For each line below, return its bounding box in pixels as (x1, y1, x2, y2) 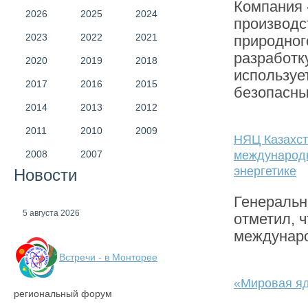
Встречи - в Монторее (59, 252, 157, 263)
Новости (14, 166, 77, 184)
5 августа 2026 (23, 208, 80, 218)
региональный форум (14, 288, 112, 299)
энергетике (234, 164, 296, 178)
